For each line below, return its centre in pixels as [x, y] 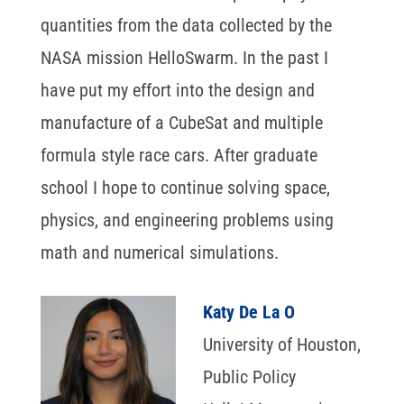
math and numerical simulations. [159, 252]
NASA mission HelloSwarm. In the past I [184, 57]
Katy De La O [248, 312]
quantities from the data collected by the [186, 25]
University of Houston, [281, 344]
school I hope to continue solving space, [185, 187]
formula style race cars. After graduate [179, 155]
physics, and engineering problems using [187, 220]
